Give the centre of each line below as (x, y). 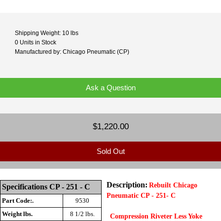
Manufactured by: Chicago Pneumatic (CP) (72, 52)
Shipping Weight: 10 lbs (47, 33)
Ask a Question (110, 88)
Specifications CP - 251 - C (46, 187)
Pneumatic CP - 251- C (141, 196)
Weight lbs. (17, 214)
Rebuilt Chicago (173, 185)
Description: (127, 185)
